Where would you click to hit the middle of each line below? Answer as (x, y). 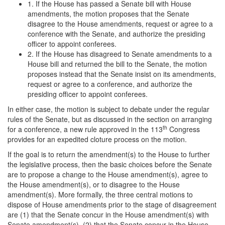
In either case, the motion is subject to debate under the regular (108, 109)
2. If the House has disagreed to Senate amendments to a (120, 54)
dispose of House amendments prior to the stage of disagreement (112, 204)
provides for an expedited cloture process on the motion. (97, 139)
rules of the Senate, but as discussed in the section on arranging (110, 119)
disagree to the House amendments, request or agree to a (120, 24)
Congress (184, 129)
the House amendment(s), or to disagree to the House (94, 184)
